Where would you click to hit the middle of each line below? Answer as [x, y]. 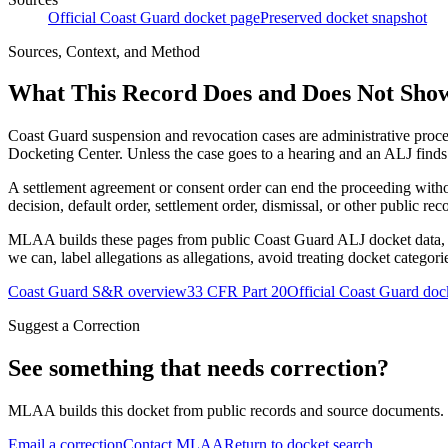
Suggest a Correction [74, 326]
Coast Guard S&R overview [97, 292]
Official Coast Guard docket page [154, 17]
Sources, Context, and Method [104, 51]
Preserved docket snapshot [343, 17]
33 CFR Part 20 [237, 292]
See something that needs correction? [198, 368]
